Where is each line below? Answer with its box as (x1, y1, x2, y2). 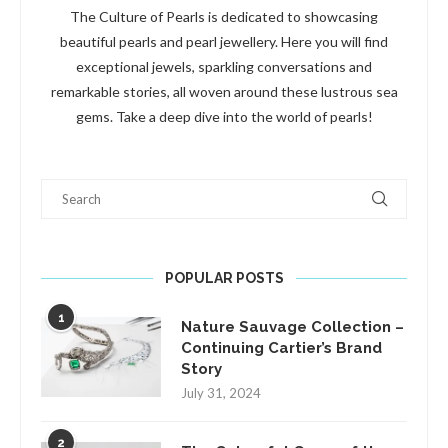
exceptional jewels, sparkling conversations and (76, 57, 372, 75)
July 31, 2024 (181, 384, 261, 401)
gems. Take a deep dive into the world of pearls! (75, 107, 373, 125)
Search (41, 178, 84, 196)
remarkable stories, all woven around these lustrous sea (50, 82, 398, 100)
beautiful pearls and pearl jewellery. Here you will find (60, 32, 388, 50)
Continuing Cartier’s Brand (181, 338, 382, 357)
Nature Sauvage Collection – (181, 317, 404, 336)
